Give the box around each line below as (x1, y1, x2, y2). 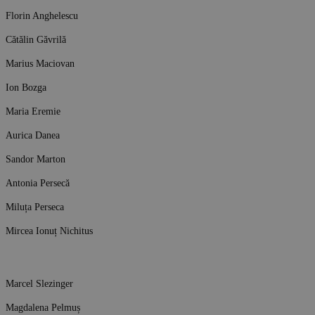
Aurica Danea (6, 129, 60, 141)
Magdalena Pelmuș (6, 301, 80, 313)
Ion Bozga (6, 81, 46, 93)
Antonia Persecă (6, 176, 70, 188)
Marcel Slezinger (6, 277, 73, 289)
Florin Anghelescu (6, 9, 78, 21)
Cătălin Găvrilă (6, 33, 66, 45)
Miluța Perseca (6, 200, 64, 212)
